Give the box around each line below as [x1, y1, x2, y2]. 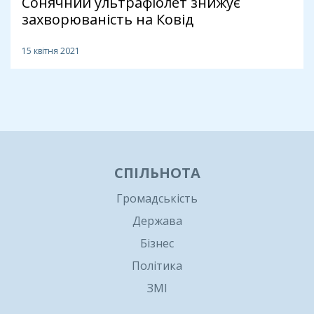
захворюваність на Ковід [22, 10, 193, 29]
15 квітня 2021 [22, 45, 80, 57]
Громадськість [116, 191, 198, 207]
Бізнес [140, 235, 174, 252]
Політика [132, 258, 182, 274]
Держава [132, 213, 182, 229]
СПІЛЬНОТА [114, 163, 200, 183]
